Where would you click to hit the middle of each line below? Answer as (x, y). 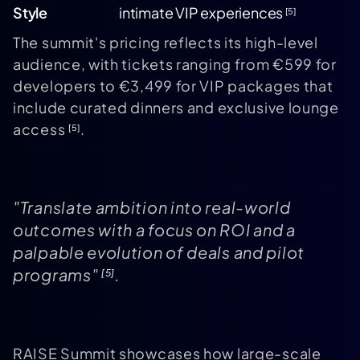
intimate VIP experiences (202, 13)
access (41, 129)
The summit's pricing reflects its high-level (166, 43)
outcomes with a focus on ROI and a (154, 230)
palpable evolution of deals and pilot (159, 252)
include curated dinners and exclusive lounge (176, 108)
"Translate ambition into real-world (152, 207)
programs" (57, 275)
